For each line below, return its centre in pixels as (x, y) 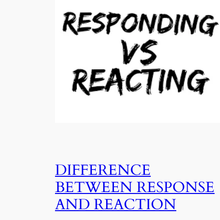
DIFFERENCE (103, 171)
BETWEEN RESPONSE (135, 188)
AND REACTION (116, 205)
